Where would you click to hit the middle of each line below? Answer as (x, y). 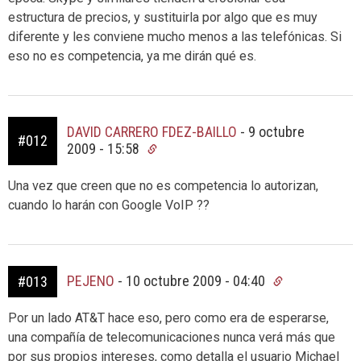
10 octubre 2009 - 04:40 (197, 281)
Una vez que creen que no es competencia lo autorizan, (163, 186)
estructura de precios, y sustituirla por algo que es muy (163, 17)
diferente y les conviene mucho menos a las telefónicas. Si (175, 37)
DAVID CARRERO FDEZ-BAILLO (152, 132)
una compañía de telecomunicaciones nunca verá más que (172, 337)
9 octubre (276, 132)
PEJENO (91, 281)
